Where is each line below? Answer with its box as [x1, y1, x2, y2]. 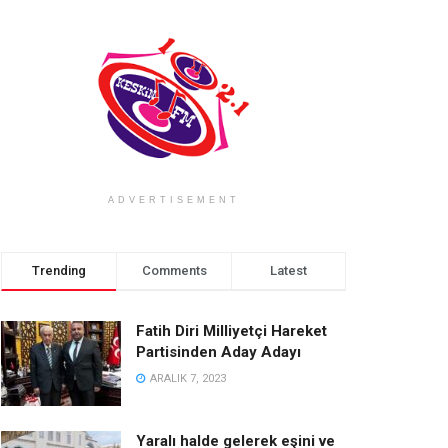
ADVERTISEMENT [107, 194, 240, 205]
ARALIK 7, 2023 [147, 371, 226, 385]
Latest [270, 262, 307, 278]
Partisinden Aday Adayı [136, 342, 301, 361]
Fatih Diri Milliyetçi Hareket [136, 321, 327, 340]
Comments [141, 262, 207, 278]
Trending [32, 262, 86, 278]
